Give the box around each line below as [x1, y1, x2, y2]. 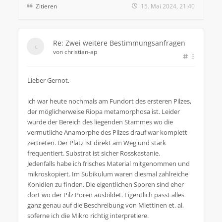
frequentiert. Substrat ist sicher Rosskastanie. [27, 148, 160, 158]
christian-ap [64, 47, 97, 56]
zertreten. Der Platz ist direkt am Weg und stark [27, 138, 166, 147]
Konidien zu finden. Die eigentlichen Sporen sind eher [27, 179, 184, 189]
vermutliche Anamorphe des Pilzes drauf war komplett [27, 127, 187, 137]
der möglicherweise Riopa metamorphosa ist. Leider [27, 107, 180, 116]
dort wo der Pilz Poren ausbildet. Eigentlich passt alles [27, 190, 184, 199]
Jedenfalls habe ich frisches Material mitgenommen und [27, 159, 190, 168]
